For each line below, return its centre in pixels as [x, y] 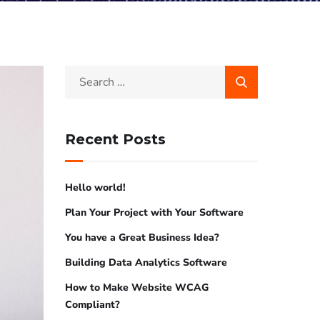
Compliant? [92, 305]
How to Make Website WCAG [137, 287]
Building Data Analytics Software [146, 262]
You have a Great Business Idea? [142, 237]
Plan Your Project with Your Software [154, 212]
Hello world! [95, 187]
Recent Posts [115, 139]
